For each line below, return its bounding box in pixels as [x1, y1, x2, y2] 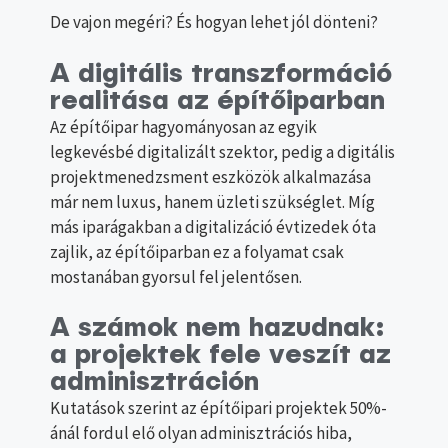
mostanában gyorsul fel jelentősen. [50, 265, 302, 288]
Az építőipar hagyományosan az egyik [50, 115, 317, 138]
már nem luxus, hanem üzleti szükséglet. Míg [50, 190, 375, 213]
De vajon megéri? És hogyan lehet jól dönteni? [50, 11, 378, 34]
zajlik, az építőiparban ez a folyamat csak [50, 240, 344, 263]
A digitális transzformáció [50, 60, 392, 88]
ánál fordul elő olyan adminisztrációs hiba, [50, 422, 352, 445]
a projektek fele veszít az [50, 342, 391, 370]
